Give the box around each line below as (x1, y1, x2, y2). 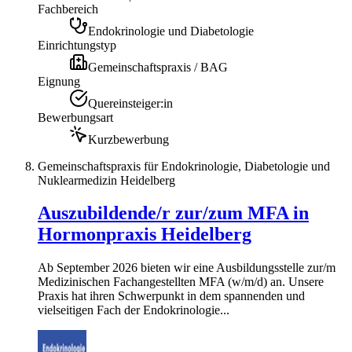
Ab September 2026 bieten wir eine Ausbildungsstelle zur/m (38, 261, 335, 275)
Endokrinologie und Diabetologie (88, 24, 254, 38)
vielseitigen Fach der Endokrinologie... (38, 303, 229, 317)
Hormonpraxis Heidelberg (38, 224, 251, 245)
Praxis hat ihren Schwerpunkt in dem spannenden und (38, 289, 305, 303)
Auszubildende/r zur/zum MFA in (38, 203, 309, 224)
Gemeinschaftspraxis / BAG (88, 60, 228, 74)
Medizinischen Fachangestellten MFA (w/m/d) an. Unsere (38, 275, 324, 289)
